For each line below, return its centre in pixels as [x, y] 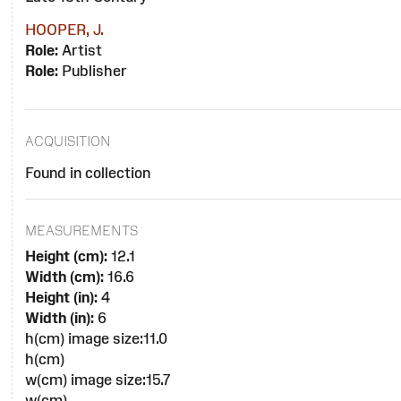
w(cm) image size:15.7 [98, 379]
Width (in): [59, 317]
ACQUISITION [68, 141]
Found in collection [87, 172]
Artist [80, 51]
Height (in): [61, 297]
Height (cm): [66, 256]
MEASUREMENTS [81, 230]
